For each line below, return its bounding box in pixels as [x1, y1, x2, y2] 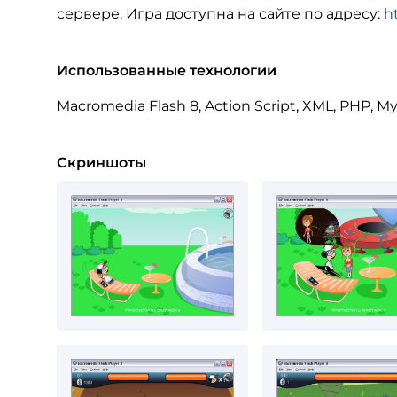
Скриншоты [57, 154, 146, 171]
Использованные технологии [57, 62, 276, 79]
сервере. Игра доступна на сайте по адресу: [57, 5, 384, 22]
